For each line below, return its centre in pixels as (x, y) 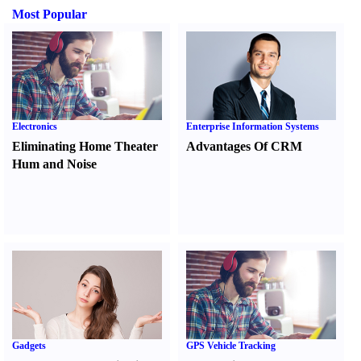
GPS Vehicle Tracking (231, 346)
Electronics (35, 127)
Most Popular (50, 14)
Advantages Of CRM (245, 146)
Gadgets (29, 346)
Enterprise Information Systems (253, 127)
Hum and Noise (54, 164)
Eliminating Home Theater (85, 146)
